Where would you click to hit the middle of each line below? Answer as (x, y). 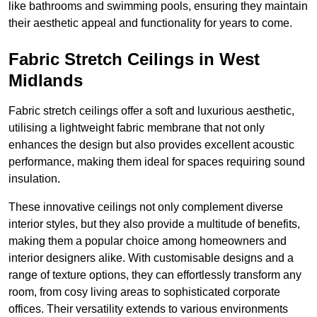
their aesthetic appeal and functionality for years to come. (150, 23)
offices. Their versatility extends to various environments (148, 309)
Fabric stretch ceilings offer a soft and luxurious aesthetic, (151, 111)
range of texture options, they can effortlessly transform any (155, 275)
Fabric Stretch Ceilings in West (134, 59)
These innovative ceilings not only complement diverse (146, 207)
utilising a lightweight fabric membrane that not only (137, 128)
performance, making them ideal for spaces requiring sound (157, 162)
